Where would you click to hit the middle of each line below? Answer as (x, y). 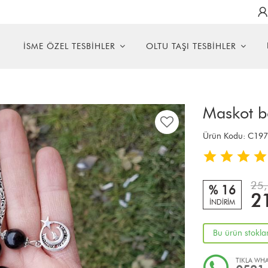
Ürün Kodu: (225, 136)
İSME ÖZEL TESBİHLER (69, 46)
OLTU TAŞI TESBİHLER (191, 46)
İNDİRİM (222, 202)
